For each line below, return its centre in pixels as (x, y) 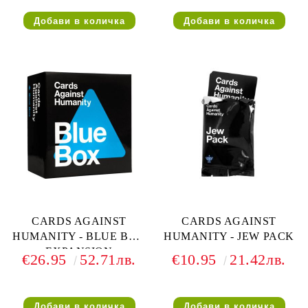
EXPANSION (79, 251)
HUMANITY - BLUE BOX (79, 236)
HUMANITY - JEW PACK (229, 236)
